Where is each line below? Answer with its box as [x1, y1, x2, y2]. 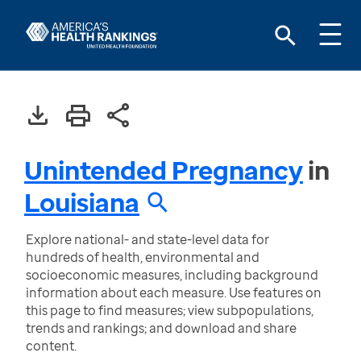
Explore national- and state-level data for [26, 230, 269, 248]
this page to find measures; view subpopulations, [26, 301, 313, 319]
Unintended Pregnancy [24, 152, 303, 187]
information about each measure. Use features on [26, 284, 322, 301]
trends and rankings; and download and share [26, 319, 297, 337]
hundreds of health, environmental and [26, 248, 259, 266]
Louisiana [24, 185, 139, 219]
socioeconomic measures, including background [26, 266, 318, 284]
